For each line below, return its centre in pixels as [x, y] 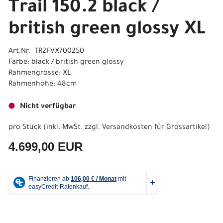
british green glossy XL [107, 30]
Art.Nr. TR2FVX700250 [46, 52]
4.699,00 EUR [46, 147]
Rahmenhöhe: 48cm [43, 85]
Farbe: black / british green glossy [66, 63]
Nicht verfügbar [48, 107]
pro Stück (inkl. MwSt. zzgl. [55, 128]
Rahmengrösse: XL [40, 74]
